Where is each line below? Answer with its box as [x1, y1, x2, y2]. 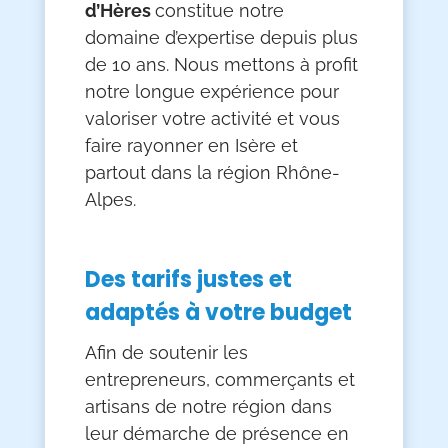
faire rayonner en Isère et [84, 135, 298, 157]
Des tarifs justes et [84, 264, 292, 296]
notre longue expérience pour [84, 81, 339, 103]
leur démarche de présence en [84, 423, 349, 445]
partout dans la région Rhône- [84, 162, 340, 184]
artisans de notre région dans [84, 396, 332, 418]
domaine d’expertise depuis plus [84, 27, 358, 49]
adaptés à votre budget [84, 297, 352, 329]
